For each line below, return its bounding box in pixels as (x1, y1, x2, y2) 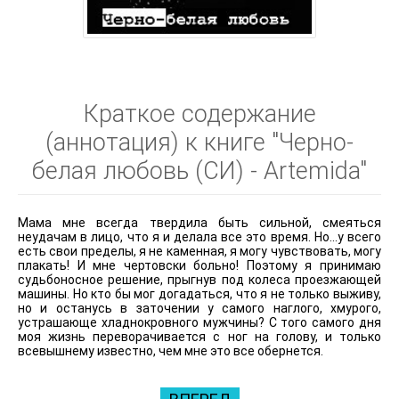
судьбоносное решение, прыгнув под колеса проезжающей (18, 272, 381, 287)
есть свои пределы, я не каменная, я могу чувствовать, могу (18, 243, 381, 258)
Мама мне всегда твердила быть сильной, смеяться (18, 215, 381, 230)
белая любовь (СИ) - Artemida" (32, 156, 367, 185)
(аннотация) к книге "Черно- (45, 127, 354, 157)
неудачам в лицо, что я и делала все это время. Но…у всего (18, 229, 381, 244)
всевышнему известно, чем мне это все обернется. (18, 343, 323, 358)
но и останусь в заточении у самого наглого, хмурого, (18, 300, 381, 315)
